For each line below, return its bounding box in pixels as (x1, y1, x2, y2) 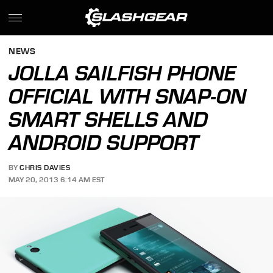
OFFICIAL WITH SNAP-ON (9, 84, 247, 108)
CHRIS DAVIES (19, 163, 71, 172)
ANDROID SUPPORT (9, 130, 199, 155)
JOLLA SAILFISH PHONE (9, 61, 236, 85)
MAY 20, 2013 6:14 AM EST (9, 175, 105, 184)
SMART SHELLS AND (9, 107, 208, 132)
